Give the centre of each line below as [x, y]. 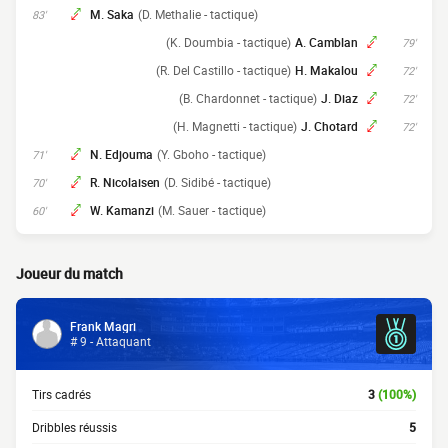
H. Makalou [326, 70]
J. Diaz [339, 98]
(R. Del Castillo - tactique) [223, 70]
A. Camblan [326, 42]
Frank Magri [103, 326]
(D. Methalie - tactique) [198, 14]
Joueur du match [69, 273]
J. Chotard [329, 126]
